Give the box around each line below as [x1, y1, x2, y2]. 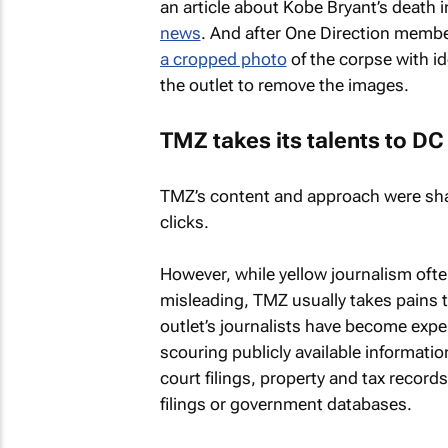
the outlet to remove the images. [159, 75, 409, 95]
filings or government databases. [159, 393, 412, 414]
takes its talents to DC [207, 127, 443, 153]
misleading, [159, 289, 253, 310]
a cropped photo [159, 49, 287, 69]
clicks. [159, 212, 209, 232]
